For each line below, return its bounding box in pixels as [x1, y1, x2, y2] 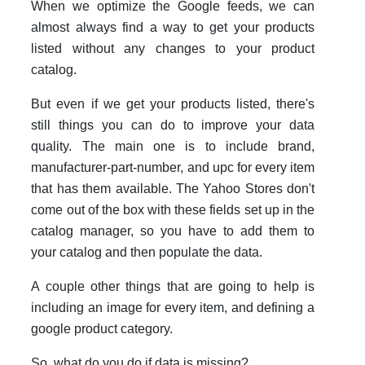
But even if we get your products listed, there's [31, 97, 315, 112]
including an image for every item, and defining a [31, 301, 315, 315]
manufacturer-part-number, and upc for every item [31, 161, 315, 175]
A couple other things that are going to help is [31, 279, 315, 294]
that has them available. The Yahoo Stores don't [31, 182, 315, 196]
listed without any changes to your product [31, 42, 315, 56]
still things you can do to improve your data [31, 118, 315, 133]
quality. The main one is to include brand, [31, 139, 315, 154]
